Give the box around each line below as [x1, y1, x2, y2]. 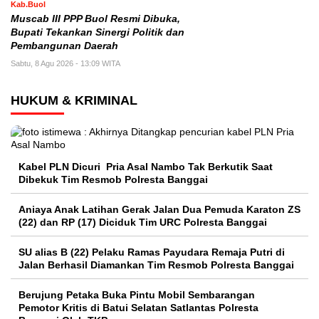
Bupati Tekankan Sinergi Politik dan [11, 27, 184, 38]
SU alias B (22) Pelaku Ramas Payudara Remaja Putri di [19, 246, 285, 258]
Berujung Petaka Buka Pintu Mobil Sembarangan [19, 289, 258, 300]
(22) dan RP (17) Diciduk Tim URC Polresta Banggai [19, 216, 267, 228]
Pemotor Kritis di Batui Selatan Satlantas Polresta [19, 302, 258, 313]
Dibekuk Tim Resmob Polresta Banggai [19, 174, 208, 185]
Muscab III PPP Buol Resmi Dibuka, [11, 14, 180, 24]
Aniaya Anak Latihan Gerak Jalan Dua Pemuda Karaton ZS [19, 204, 300, 215]
